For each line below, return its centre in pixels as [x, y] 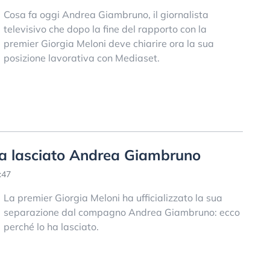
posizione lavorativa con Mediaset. [81, 58]
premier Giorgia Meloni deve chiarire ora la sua [108, 44]
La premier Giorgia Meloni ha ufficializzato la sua [113, 197]
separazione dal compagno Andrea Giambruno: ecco [121, 212]
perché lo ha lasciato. [51, 226]
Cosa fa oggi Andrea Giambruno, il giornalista [106, 15]
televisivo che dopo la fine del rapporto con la [105, 29]
